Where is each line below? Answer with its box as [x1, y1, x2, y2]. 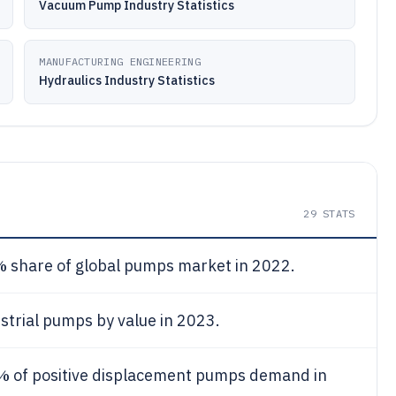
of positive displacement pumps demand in [9, 365, 327, 385]
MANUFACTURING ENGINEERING [39, 55, 201, 68]
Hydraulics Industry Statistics [39, 72, 216, 88]
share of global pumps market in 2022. [6, 255, 295, 276]
